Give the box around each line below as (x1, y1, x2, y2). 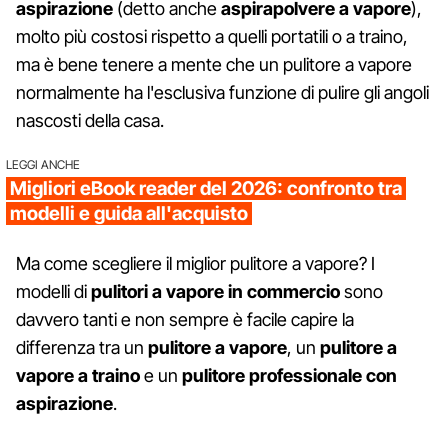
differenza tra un (16, 336, 148, 358)
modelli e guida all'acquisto (10, 201, 248, 225)
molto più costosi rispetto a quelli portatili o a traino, (16, 25, 408, 47)
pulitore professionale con (182, 364, 397, 386)
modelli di (16, 280, 91, 302)
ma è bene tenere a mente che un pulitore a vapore (16, 53, 412, 75)
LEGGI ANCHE (6, 156, 80, 172)
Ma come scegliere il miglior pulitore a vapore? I (16, 252, 375, 274)
